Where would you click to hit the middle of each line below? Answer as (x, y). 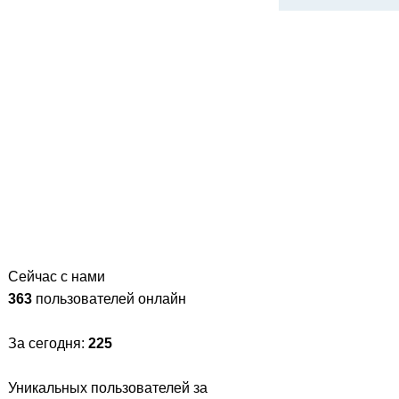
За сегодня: (48, 343)
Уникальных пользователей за (108, 388)
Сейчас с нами (57, 277)
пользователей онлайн (109, 299)
